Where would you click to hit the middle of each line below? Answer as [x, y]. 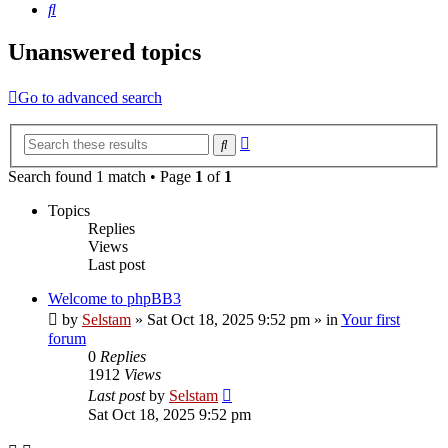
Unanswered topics [104, 52]
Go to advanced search [90, 98]
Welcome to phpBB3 [114, 298]
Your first [370, 319]
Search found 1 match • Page [101, 176]
